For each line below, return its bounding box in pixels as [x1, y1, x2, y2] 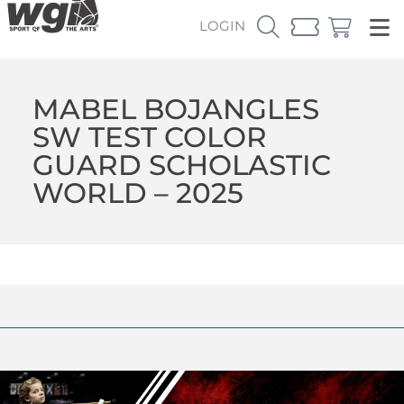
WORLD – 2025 [32, 175, 243, 210]
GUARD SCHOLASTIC [32, 147, 331, 182]
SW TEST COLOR [32, 119, 267, 154]
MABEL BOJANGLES [32, 91, 319, 126]
